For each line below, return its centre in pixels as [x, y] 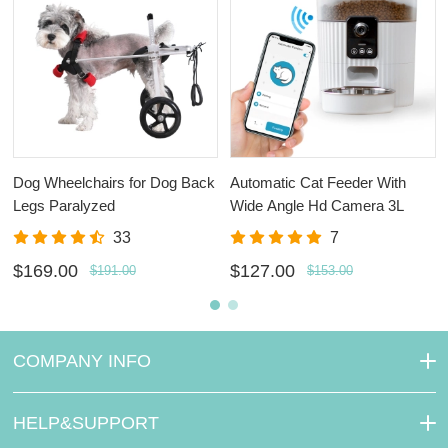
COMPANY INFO [81, 360]
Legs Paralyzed [63, 205]
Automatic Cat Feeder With [318, 182]
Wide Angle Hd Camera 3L [317, 205]
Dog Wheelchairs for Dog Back [113, 182]
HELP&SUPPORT [85, 422]
